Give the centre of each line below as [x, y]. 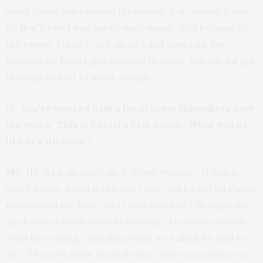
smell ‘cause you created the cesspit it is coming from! [129, 11]
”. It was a [214, 172]
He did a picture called [76, 172]
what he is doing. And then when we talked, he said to [126, 238]
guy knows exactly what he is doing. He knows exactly [127, 221]
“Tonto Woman [161, 172]
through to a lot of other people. [79, 77]
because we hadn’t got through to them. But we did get [130, 60]
